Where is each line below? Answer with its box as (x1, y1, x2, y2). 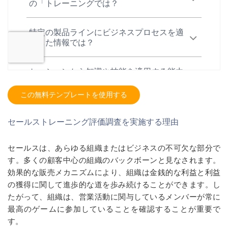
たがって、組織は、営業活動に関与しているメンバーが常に (8, 192, 220, 202)
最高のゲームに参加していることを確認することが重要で (8, 205, 220, 214)
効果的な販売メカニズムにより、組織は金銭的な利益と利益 (8, 168, 220, 177)
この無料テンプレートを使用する (20, 91, 127, 99)
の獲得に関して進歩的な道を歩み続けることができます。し (8, 180, 220, 189)
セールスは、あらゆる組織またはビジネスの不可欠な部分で (8, 144, 220, 153)
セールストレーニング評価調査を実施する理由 (8, 117, 179, 127)
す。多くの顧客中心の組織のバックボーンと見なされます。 (8, 156, 220, 165)
